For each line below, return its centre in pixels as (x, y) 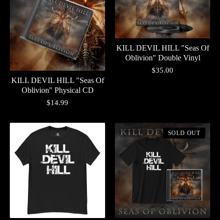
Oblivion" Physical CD (57, 90)
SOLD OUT (184, 133)
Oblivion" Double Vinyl (163, 57)
